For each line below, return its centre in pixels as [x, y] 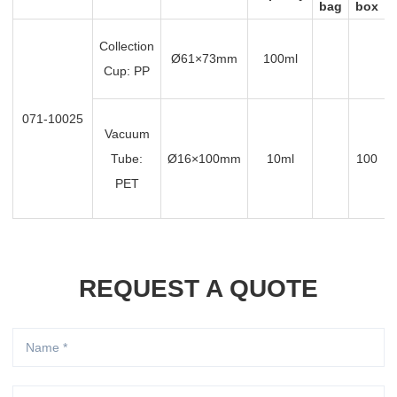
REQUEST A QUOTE [198, 289]
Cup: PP [127, 71]
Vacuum [127, 134]
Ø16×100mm [204, 159]
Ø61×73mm [204, 59]
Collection [127, 47]
